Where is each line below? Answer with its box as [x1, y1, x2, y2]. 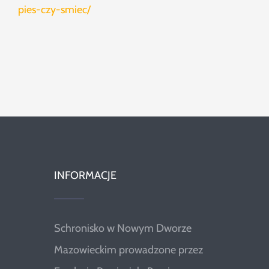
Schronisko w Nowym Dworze [53, 222, 192, 235]
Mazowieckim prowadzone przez [53, 243, 203, 257]
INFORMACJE [53, 169, 116, 183]
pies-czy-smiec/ [18, 3, 91, 17]
